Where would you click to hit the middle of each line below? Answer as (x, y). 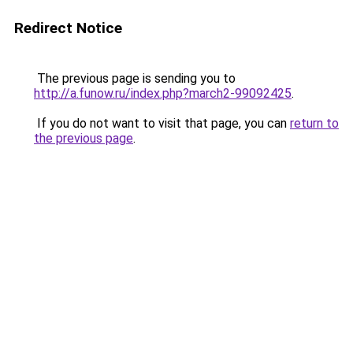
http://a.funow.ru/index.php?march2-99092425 (163, 93)
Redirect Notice (68, 28)
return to (314, 123)
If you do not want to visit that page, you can (162, 123)
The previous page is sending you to (135, 78)
